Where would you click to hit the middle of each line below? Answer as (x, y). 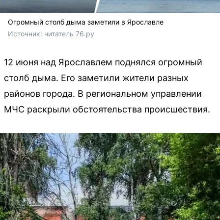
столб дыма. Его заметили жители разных (96, 78)
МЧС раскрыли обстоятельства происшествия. (107, 109)
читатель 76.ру (69, 33)
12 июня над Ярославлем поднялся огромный (103, 62)
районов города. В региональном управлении (103, 93)
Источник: (26, 33)
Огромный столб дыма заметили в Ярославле (86, 22)
